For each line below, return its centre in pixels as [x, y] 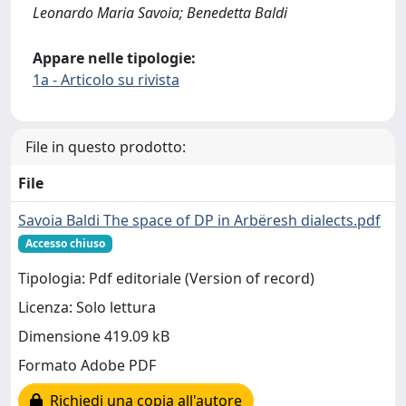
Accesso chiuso [65, 243]
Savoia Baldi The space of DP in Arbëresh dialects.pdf [199, 220]
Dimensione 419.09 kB [94, 337]
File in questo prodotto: [106, 146]
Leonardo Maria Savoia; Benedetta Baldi [160, 12]
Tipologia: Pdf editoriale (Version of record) [166, 279]
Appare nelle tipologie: [114, 58]
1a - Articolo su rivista [106, 79]
